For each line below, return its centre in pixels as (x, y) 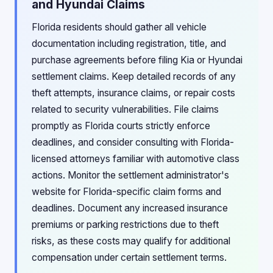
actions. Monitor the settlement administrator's (130, 175)
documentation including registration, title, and (129, 44)
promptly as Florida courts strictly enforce (121, 126)
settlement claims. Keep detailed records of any (134, 76)
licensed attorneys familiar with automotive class (136, 159)
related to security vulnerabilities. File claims (125, 109)
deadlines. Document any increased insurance (130, 208)
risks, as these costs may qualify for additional (131, 241)
